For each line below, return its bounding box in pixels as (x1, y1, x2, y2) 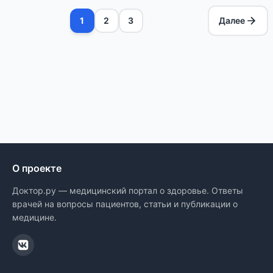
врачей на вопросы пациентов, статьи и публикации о (12, 199, 238, 209)
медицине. (12, 212, 57, 222)
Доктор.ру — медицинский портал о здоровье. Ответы (12, 185, 243, 196)
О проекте (12, 162, 62, 174)
